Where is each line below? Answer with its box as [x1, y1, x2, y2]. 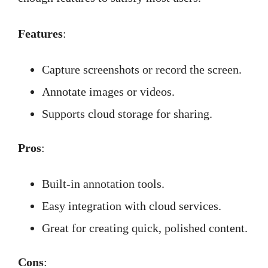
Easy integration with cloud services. [42, 199, 221, 212]
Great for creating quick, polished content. [42, 221, 248, 234]
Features [18, 27, 63, 40]
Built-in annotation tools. [42, 177, 165, 190]
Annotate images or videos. [42, 85, 175, 98]
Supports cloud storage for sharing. [42, 107, 212, 120]
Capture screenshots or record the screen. [42, 63, 242, 76]
